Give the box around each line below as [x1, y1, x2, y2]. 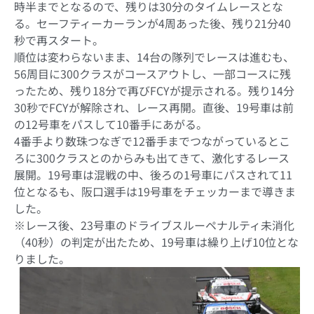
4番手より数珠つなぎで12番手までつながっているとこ [14, 132, 290, 149]
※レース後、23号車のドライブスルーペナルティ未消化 [14, 216, 294, 233]
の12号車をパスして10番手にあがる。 [14, 115, 207, 132]
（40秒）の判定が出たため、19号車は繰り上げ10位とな [14, 233, 299, 250]
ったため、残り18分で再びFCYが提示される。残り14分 [14, 81, 294, 99]
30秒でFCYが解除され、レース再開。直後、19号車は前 [14, 98, 294, 116]
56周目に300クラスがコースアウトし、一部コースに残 [14, 64, 291, 82]
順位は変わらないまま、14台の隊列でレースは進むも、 [14, 48, 294, 65]
